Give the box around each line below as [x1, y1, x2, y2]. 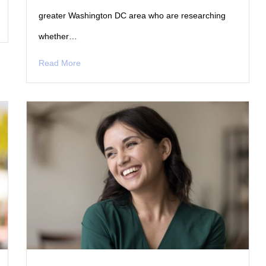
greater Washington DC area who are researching [39, 10, 226, 20]
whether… [39, 31, 78, 41]
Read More [39, 58, 81, 68]
